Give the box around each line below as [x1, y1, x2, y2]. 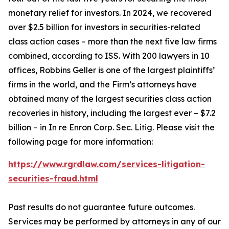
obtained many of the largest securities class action [8, 94, 212, 104]
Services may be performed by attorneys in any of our [8, 216, 221, 226]
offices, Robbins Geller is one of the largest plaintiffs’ [8, 65, 215, 75]
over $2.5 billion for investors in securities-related [8, 22, 200, 32]
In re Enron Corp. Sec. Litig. [49, 122, 154, 132]
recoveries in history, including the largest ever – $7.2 [8, 108, 216, 118]
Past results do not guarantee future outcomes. [8, 202, 195, 212]
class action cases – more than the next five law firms [8, 36, 217, 47]
